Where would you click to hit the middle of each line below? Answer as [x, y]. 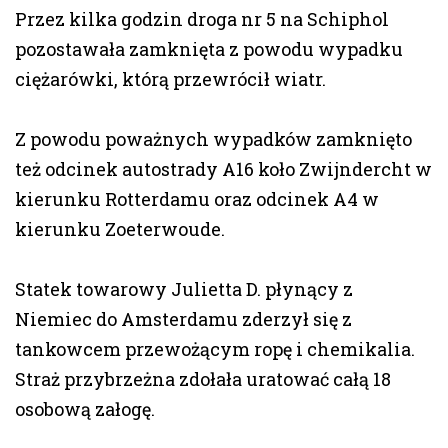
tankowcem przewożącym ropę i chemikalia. [215, 348]
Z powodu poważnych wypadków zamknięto [213, 138]
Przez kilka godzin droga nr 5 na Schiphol [202, 18]
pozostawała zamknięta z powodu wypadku [209, 48]
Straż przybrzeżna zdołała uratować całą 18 [203, 378]
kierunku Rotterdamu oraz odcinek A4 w [197, 198]
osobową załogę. [85, 408]
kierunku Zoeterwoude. [120, 228]
